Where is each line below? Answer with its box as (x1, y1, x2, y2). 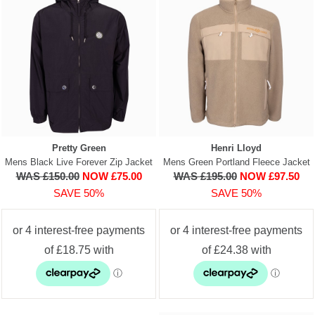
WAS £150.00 (15, 169, 79, 182)
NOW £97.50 (239, 169, 300, 182)
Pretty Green (51, 142, 106, 153)
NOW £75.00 (82, 169, 142, 182)
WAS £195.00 (173, 169, 237, 182)
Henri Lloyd (211, 142, 262, 153)
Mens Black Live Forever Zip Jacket (5, 156, 153, 167)
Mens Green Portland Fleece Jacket (162, 156, 310, 167)
